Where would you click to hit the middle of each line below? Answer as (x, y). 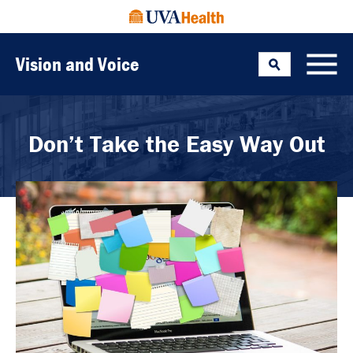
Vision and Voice (78, 64)
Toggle (283, 70)
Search (284, 58)
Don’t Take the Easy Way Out (176, 144)
